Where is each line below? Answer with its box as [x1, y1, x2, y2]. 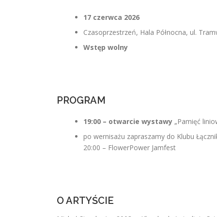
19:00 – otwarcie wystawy [83, 117, 172, 126]
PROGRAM [57, 94, 106, 106]
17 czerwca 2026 [83, 13, 139, 22]
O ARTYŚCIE [57, 195, 114, 206]
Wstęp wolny [83, 43, 128, 52]
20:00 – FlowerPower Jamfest [83, 143, 176, 152]
